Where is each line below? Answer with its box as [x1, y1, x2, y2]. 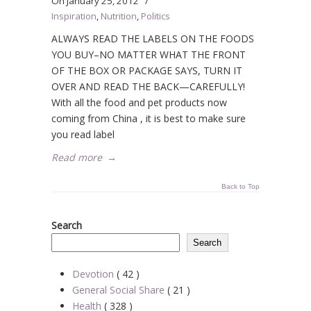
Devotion [72, 267, 117, 280]
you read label [51, 128, 115, 141]
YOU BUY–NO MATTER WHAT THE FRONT [51, 48, 246, 61]
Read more [51, 151, 102, 164]
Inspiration [51, 10, 96, 22]
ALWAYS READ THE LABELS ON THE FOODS [51, 32, 254, 45]
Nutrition [101, 10, 137, 22]
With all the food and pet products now [51, 96, 227, 109]
